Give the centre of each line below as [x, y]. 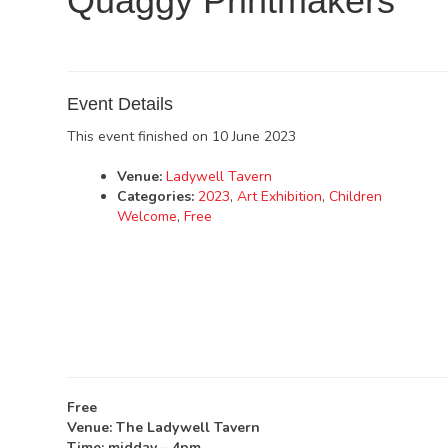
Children [356, 196]
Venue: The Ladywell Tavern [164, 427]
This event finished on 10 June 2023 [182, 136]
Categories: [156, 196]
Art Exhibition [280, 196]
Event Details [120, 104]
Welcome [147, 216]
